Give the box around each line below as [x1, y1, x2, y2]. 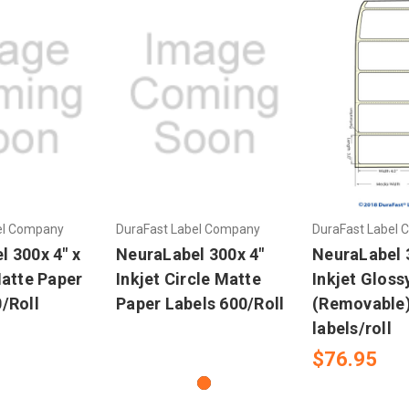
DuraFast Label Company [116, 222, 260, 237]
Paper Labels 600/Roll [116, 294, 285, 314]
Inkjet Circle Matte [116, 269, 261, 289]
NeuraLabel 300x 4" [116, 245, 265, 265]
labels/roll [312, 319, 392, 339]
